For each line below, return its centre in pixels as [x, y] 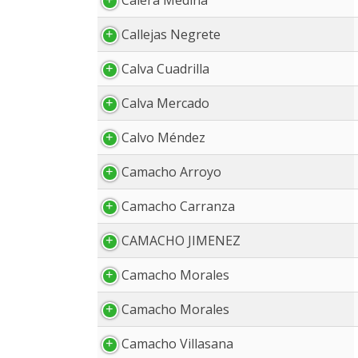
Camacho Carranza [178, 206]
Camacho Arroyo [171, 172]
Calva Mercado [165, 103]
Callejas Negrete [171, 34]
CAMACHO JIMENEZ [181, 241]
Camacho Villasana [177, 344]
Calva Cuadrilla [165, 69]
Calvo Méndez [163, 137]
